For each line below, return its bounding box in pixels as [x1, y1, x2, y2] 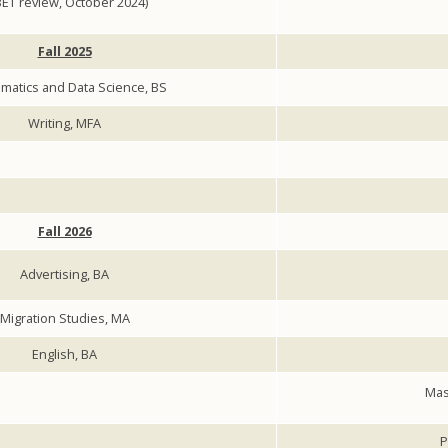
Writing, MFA [28, 114, 101, 133]
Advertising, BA [20, 265, 109, 284]
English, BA [32, 345, 97, 364]
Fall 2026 [37, 222, 92, 241]
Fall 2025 [37, 42, 92, 61]
